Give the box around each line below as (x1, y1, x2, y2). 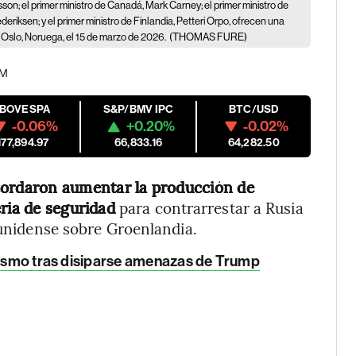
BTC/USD (228, 103, 279, 116)
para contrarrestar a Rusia (114, 197, 304, 218)
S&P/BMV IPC (103, 103, 174, 116)
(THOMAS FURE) (169, 31, 248, 43)
